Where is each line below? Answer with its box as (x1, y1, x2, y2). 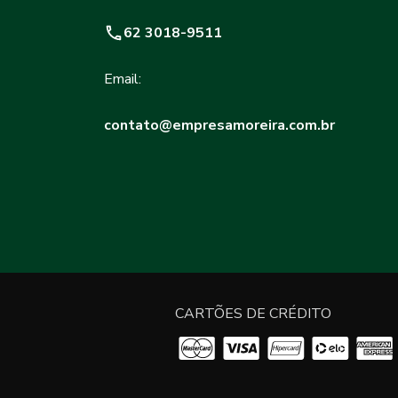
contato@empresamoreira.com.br (104, 115, 335, 136)
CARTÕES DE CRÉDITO (175, 304, 331, 324)
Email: (104, 69, 141, 90)
